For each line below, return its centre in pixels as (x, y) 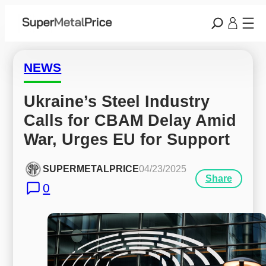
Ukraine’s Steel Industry (117, 101)
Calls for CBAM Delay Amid (130, 120)
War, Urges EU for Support (127, 139)
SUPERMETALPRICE (91, 169)
